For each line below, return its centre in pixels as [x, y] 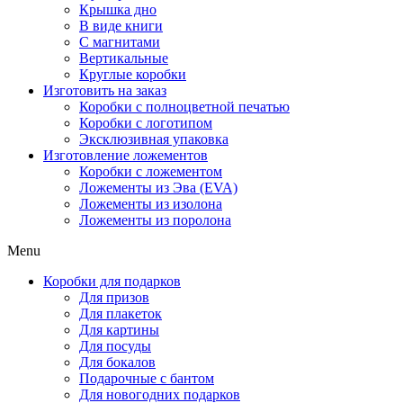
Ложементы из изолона [151, 204]
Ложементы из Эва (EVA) [158, 188]
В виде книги [121, 26]
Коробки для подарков [112, 281]
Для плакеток [121, 313]
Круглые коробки [133, 74]
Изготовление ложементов [125, 155]
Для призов [114, 297]
